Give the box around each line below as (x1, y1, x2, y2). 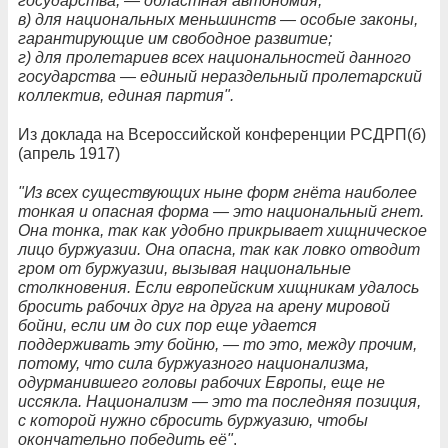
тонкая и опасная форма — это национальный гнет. (18, 202, 424, 220)
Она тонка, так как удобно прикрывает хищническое (18, 221, 427, 239)
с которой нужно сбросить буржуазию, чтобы (18, 411, 368, 429)
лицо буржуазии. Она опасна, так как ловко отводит (18, 240, 420, 258)
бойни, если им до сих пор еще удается (18, 316, 317, 334)
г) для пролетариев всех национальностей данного (18, 48, 411, 66)
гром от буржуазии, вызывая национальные (18, 259, 351, 277)
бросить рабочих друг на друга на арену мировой (18, 297, 390, 315)
